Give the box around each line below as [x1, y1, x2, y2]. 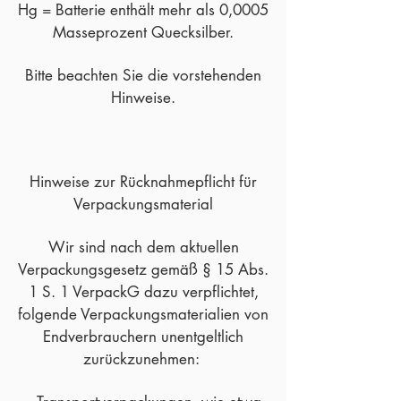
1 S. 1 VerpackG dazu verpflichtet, [28, 282, 259, 303]
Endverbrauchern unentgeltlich [43, 327, 243, 347]
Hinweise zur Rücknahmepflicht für [30, 172, 257, 192]
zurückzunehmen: [83, 349, 203, 370]
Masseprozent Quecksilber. [53, 22, 234, 43]
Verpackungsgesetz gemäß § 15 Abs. [18, 260, 269, 280]
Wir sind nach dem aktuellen [47, 237, 239, 258]
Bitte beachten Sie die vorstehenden [25, 65, 261, 86]
